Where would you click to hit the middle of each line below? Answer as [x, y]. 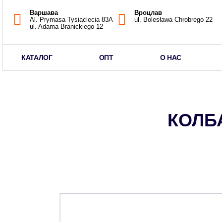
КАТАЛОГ [37, 57]
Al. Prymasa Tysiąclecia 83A [71, 19]
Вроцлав [148, 12]
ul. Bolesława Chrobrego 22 [173, 19]
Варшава [44, 12]
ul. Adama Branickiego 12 [66, 26]
